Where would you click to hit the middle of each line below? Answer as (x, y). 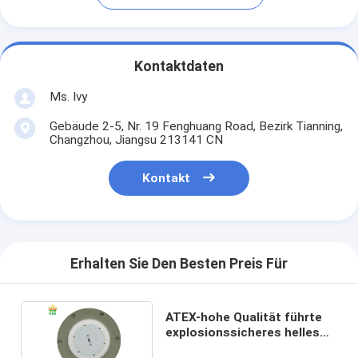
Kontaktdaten (179, 67)
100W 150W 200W (217, 347)
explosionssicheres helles (242, 332)
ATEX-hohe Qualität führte (243, 317)
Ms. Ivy (68, 96)
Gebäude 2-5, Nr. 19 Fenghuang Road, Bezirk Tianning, (196, 126)
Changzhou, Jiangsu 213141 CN (136, 139)
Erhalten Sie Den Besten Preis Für (179, 264)
